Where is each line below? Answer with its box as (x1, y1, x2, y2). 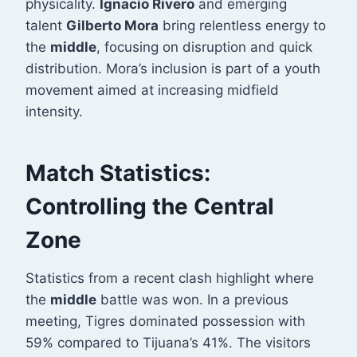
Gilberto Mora (66, 18, 159, 34)
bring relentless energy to (159, 18, 326, 34)
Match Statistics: (25, 159, 210, 187)
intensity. (25, 104, 83, 120)
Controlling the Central (25, 193, 274, 221)
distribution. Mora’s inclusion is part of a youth (25, 61, 320, 77)
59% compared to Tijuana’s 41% (25, 335, 229, 351)
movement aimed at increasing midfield (25, 82, 279, 99)
